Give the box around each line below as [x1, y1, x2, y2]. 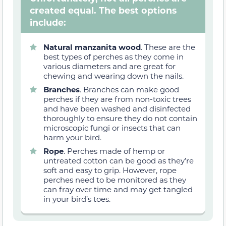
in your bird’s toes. [43, 194, 110, 204]
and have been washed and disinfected [43, 103, 191, 114]
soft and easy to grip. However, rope [43, 165, 177, 176]
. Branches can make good [80, 84, 179, 95]
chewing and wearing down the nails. [43, 71, 184, 81]
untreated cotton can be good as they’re [43, 155, 194, 166]
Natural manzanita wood [43, 42, 141, 52]
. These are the [141, 42, 195, 52]
